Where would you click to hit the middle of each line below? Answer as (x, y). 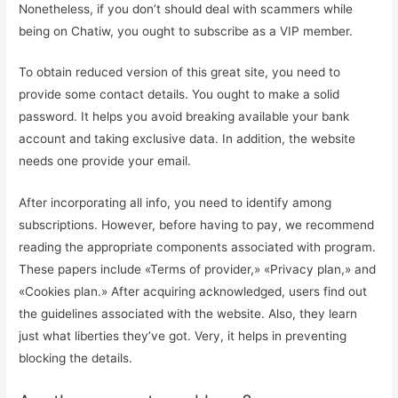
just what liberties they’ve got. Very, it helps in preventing (183, 336)
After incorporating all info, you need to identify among (175, 203)
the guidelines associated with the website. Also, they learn (188, 314)
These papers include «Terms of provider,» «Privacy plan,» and (198, 270)
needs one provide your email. (105, 161)
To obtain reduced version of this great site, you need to (180, 72)
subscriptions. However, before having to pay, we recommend (197, 225)
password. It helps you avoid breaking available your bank (184, 117)
